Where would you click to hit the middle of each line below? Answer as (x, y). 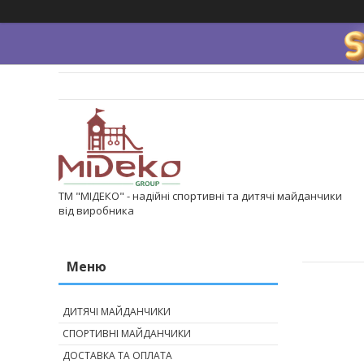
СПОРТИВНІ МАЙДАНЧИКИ (127, 334)
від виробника (96, 211)
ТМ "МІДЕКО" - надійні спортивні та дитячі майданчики (200, 196)
